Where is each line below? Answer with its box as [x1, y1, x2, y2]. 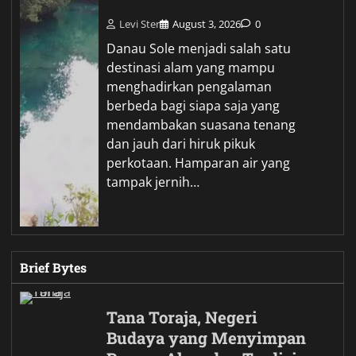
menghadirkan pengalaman [106, 78, 273, 96]
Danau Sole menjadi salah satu [106, 40, 292, 58]
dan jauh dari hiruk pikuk [106, 135, 256, 153]
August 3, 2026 [172, 17, 242, 32]
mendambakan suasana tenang [106, 116, 296, 134]
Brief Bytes [20, 259, 87, 277]
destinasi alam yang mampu [106, 59, 276, 77]
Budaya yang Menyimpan [106, 327, 307, 350]
